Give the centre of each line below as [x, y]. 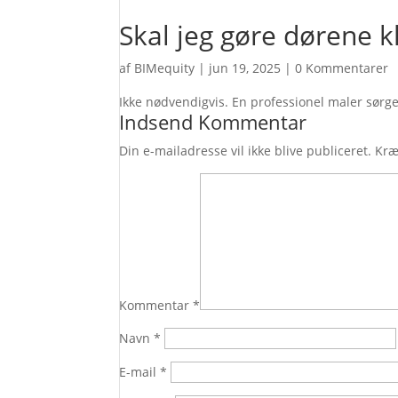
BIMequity [165, 68]
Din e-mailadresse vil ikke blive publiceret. [246, 151]
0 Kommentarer [342, 68]
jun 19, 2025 [245, 68]
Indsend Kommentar [213, 122]
